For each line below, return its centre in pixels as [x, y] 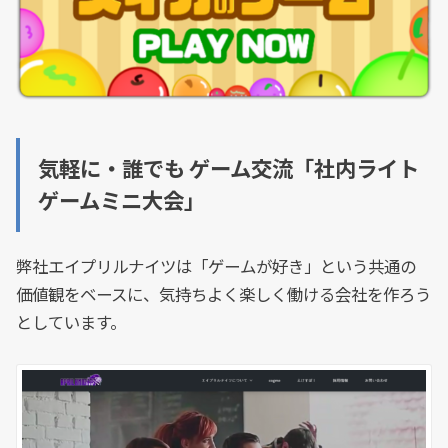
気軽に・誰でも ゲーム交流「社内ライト [228, 169]
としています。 [71, 323]
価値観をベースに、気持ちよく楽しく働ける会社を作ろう [224, 295]
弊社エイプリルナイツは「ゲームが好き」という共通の [216, 267]
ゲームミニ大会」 [121, 201]
